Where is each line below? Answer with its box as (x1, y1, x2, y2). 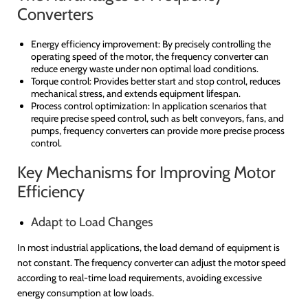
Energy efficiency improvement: (31, 38, 160, 51)
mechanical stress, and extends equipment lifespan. (31, 87, 241, 100)
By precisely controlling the (162, 38, 271, 51)
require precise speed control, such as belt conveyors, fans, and (31, 112, 284, 125)
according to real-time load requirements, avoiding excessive (17, 272, 262, 285)
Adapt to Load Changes (31, 214, 153, 230)
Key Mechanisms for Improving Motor (17, 162, 276, 183)
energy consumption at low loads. (17, 287, 154, 300)
